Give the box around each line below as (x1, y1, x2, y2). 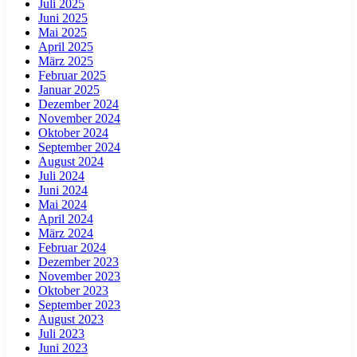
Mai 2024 (38, 197, 87, 211)
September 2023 (38, 297, 120, 312)
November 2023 (38, 269, 120, 283)
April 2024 (38, 211, 93, 226)
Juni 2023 (38, 340, 88, 355)
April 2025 (38, 39, 93, 53)
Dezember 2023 (38, 254, 119, 269)
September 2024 (38, 139, 120, 154)
